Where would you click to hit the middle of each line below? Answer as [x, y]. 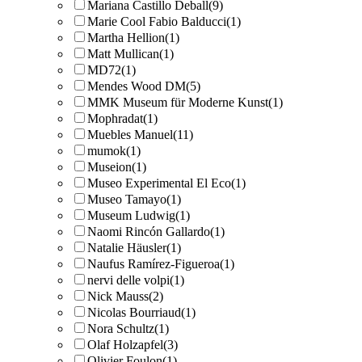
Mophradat [115, 118]
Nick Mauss [118, 296]
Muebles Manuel [130, 135]
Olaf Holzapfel [125, 345]
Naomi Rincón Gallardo [149, 232]
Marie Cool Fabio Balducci [157, 21]
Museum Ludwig [131, 215]
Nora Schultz [121, 328]
